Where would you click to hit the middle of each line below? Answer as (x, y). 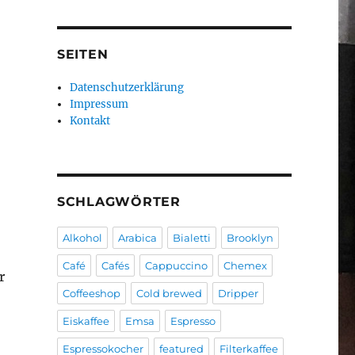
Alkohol (82, 237)
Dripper (238, 293)
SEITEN (82, 54)
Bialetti (191, 237)
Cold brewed (169, 293)
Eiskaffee (86, 321)
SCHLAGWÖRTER (118, 201)
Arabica (137, 237)
